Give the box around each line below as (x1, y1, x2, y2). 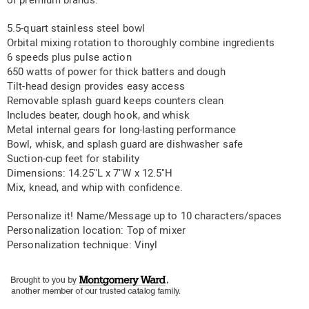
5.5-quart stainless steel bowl (7, 22, 145, 35)
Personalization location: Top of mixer (7, 224, 186, 237)
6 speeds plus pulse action (7, 51, 132, 64)
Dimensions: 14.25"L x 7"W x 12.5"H (7, 167, 173, 180)
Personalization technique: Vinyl (7, 239, 158, 252)
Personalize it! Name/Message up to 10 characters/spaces (7, 210, 282, 223)
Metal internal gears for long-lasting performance (7, 123, 236, 137)
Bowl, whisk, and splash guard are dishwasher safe (7, 138, 243, 151)
